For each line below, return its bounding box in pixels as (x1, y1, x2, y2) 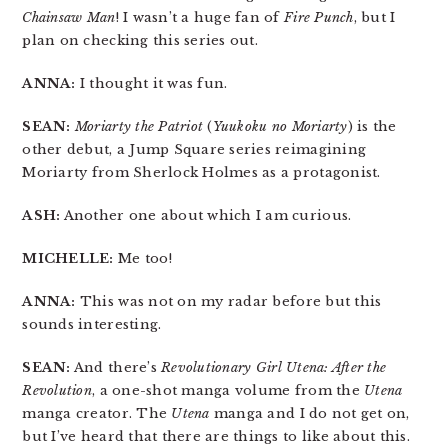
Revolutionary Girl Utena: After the (161, 359, 387, 376)
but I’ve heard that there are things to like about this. (22, 428, 410, 445)
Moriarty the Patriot (74, 118, 204, 135)
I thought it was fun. (75, 75, 228, 92)
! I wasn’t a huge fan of (115, 9, 285, 26)
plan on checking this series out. (22, 32, 258, 49)
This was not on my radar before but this (75, 293, 382, 310)
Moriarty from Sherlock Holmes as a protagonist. (22, 164, 381, 181)
